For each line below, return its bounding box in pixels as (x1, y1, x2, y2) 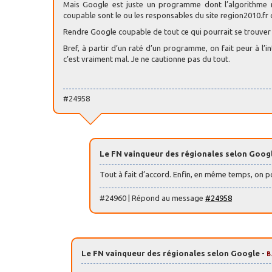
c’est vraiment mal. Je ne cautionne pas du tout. (63, 54, 230, 63)
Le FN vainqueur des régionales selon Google (81, 248, 260, 257)
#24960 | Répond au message (100, 193, 205, 202)
